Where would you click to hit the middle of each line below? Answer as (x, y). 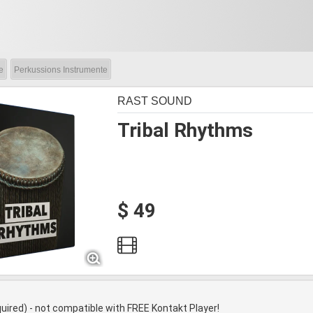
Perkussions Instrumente (61, 70)
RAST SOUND (155, 101)
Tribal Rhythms (185, 130)
